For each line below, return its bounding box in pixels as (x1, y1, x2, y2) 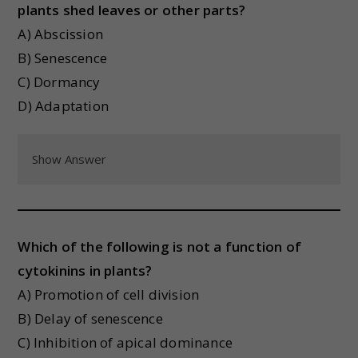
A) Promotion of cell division (18, 285, 200, 304)
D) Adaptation (18, 97, 109, 115)
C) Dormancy (18, 73, 101, 91)
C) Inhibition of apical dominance (18, 333, 233, 352)
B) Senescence (18, 49, 108, 67)
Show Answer (32, 151, 107, 167)
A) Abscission (18, 25, 104, 43)
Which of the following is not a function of (18, 237, 302, 256)
